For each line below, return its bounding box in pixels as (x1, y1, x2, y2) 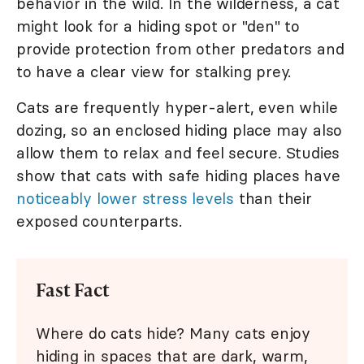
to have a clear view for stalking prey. (16, 61, 292, 81)
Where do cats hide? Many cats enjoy (36, 323, 310, 343)
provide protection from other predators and (16, 38, 344, 58)
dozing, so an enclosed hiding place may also (16, 119, 343, 140)
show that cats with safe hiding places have (16, 165, 340, 185)
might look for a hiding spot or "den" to (16, 15, 300, 36)
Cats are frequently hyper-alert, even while (16, 97, 338, 117)
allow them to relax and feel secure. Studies (16, 142, 340, 162)
